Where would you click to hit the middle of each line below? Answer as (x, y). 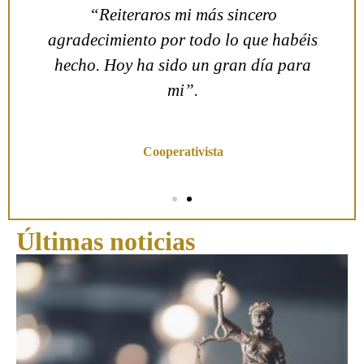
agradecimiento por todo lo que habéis (182, 40)
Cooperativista (182, 152)
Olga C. (182, 132)
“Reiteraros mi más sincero (182, 15)
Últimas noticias (106, 242)
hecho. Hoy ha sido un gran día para (182, 65)
